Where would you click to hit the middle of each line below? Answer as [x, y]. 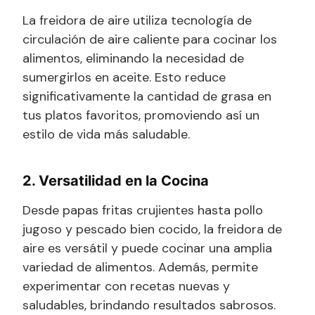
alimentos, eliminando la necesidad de [133, 59]
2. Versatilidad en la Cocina [116, 181]
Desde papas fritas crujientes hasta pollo [143, 211]
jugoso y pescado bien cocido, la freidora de [152, 230]
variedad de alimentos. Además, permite [140, 268]
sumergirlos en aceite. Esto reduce [124, 78]
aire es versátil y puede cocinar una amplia [147, 249]
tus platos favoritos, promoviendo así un [141, 116]
